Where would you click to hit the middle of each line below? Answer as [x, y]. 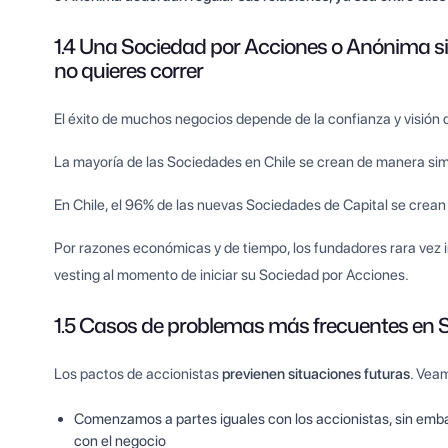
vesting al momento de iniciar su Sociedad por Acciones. [232, 275]
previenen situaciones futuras [316, 374]
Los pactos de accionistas [138, 374]
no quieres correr [129, 70]
